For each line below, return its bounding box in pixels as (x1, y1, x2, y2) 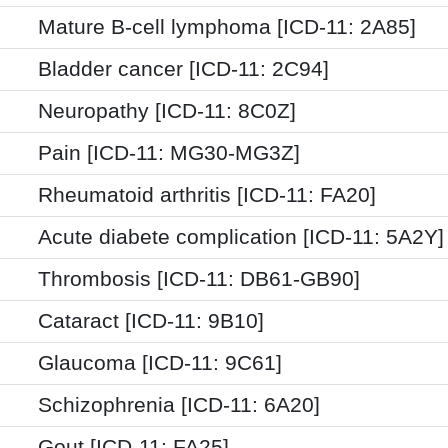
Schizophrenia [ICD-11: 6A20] (38, 392, 320, 417)
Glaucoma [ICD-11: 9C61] (38, 350, 282, 375)
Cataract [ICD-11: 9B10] (38, 308, 264, 333)
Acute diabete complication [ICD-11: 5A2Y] (38, 224, 444, 249)
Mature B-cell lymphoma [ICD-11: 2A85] (38, 14, 416, 39)
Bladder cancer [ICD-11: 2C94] (38, 56, 329, 81)
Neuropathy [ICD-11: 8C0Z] (38, 98, 296, 123)
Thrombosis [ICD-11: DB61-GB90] (38, 266, 360, 291)
